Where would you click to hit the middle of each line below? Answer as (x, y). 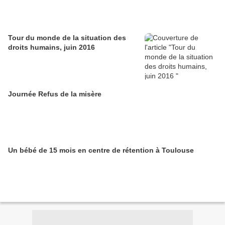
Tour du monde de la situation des (67, 38)
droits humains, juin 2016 (51, 47)
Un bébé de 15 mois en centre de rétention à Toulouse (101, 150)
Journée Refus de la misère (55, 94)
